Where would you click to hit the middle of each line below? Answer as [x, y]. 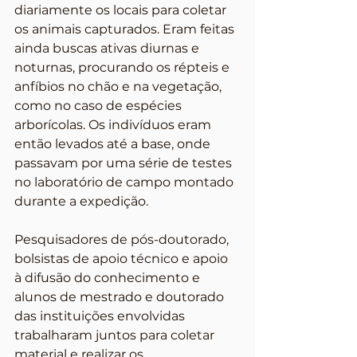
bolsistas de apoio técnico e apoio [123, 259]
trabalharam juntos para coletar [116, 335]
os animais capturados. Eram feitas [126, 29]
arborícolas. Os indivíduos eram [114, 125]
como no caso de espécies [100, 106]
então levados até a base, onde [114, 144]
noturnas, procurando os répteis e [124, 67]
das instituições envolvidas [101, 316]
